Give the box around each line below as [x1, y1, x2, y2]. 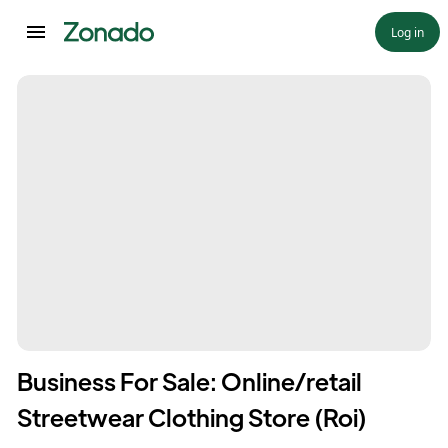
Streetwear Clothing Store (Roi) [17, 401, 367, 432]
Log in [391, 23, 424, 41]
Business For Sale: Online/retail [17, 365, 362, 396]
